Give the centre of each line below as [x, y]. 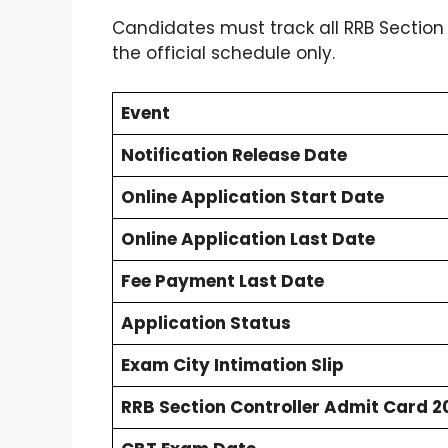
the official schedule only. [226, 53]
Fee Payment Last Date [222, 280]
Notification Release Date [234, 154]
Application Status [206, 322]
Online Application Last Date [248, 238]
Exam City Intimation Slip [232, 364]
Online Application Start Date [252, 196]
